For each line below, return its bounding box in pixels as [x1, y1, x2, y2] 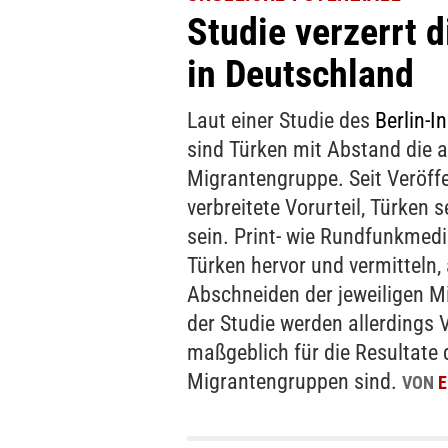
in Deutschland [187, 52, 414, 97]
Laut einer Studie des [187, 108, 375, 134]
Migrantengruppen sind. [187, 369, 402, 395]
